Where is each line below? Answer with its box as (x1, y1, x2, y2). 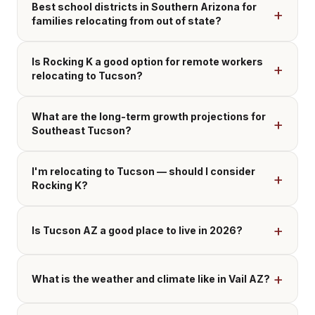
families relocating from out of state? (32, 15, 221, 27)
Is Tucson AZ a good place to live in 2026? (32, 224, 243, 236)
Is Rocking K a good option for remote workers (32, 56, 263, 68)
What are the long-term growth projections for (32, 110, 266, 123)
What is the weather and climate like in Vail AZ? (32, 272, 270, 285)
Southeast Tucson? (32, 124, 131, 137)
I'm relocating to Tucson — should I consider (32, 165, 255, 178)
